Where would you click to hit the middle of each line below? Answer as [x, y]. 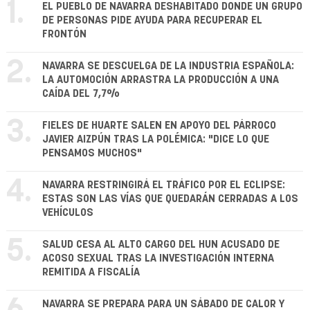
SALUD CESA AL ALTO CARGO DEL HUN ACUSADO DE [161, 245]
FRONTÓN [64, 35]
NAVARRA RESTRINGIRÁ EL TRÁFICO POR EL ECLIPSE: [164, 185]
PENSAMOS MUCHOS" [92, 154]
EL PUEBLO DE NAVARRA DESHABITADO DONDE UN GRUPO [172, 7]
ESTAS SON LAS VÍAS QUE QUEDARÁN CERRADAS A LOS [170, 199]
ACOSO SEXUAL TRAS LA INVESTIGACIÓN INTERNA [158, 259]
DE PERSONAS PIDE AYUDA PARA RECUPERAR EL [152, 21]
